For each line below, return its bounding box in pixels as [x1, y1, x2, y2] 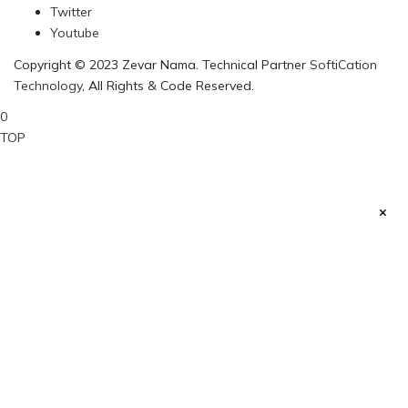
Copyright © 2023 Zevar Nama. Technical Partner [14, 56, 310, 73]
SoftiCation [310, 56, 377, 73]
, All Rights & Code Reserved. [82, 76, 254, 94]
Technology [14, 76, 82, 94]
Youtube [50, 25, 99, 41]
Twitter [50, 4, 92, 20]
